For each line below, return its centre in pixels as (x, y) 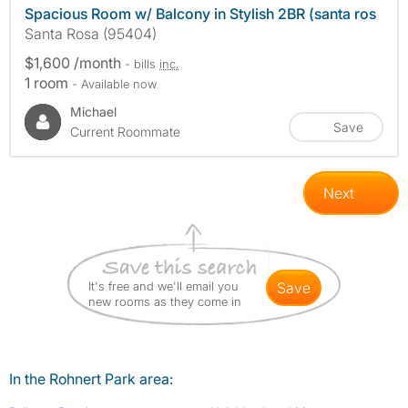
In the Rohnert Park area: (91, 379)
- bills (142, 64)
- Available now (114, 84)
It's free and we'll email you (163, 286)
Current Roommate (125, 132)
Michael (93, 112)
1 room (48, 83)
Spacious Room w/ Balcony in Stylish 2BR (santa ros (200, 14)
